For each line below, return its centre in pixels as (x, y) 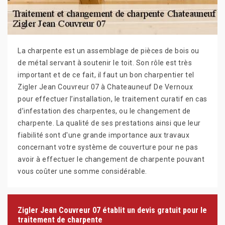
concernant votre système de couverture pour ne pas (108, 147)
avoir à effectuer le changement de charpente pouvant (111, 159)
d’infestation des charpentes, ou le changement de (104, 111)
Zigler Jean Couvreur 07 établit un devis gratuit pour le (112, 210)
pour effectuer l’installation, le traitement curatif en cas (113, 99)
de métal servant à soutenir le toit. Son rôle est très (105, 63)
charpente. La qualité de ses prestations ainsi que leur (109, 123)
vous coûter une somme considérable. (82, 171)
